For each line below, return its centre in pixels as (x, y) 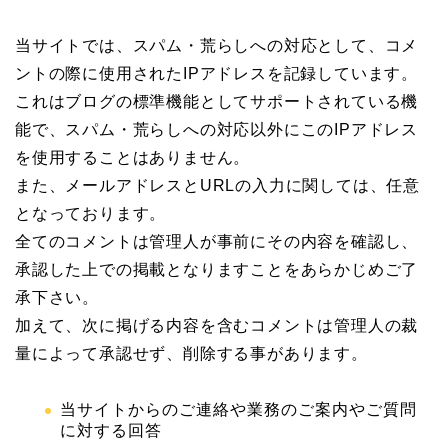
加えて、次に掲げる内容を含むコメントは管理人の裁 (217, 326)
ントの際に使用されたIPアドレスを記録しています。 (216, 74)
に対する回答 (111, 431)
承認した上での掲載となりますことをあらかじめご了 (217, 270)
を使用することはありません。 (133, 158)
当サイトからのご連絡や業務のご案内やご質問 (238, 410)
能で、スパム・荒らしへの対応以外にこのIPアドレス (216, 130)
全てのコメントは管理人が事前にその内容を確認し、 (217, 242)
